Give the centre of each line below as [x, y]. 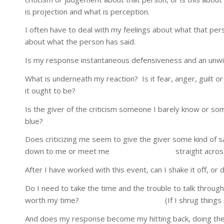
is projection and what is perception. [87, 11]
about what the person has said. [80, 42]
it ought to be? [50, 90]
